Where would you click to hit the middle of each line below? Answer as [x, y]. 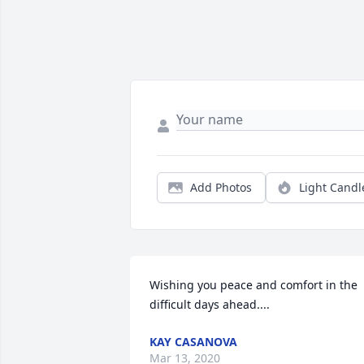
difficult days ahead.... [210, 305]
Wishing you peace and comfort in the [253, 285]
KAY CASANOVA [193, 342]
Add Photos [221, 188]
